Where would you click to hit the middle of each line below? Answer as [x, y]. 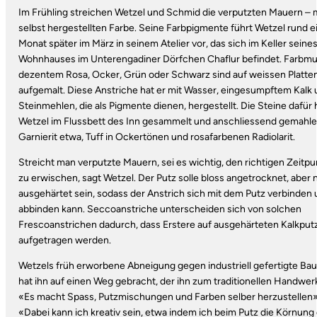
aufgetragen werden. [64, 240]
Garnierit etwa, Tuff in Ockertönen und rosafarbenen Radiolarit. [156, 137]
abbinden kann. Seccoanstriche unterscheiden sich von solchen [160, 209]
